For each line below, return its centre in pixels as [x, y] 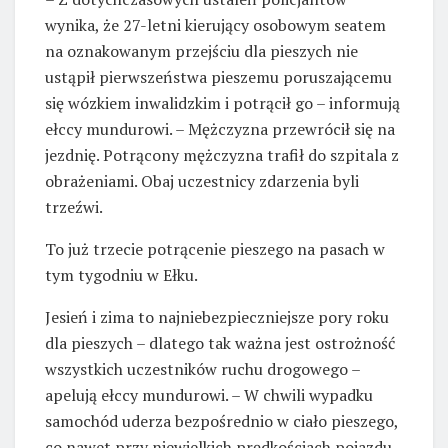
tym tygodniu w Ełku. [121, 275]
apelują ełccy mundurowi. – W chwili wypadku [209, 395]
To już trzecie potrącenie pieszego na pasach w [215, 249]
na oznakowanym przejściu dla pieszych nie [201, 51]
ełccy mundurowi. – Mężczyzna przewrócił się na [220, 129]
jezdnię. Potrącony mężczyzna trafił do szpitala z [222, 155]
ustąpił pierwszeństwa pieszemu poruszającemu [218, 77]
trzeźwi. [74, 207]
